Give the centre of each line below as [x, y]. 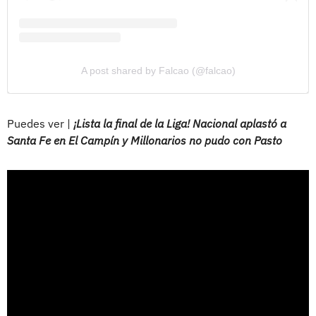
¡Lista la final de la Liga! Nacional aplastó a [180, 123]
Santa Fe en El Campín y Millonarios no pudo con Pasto [145, 140]
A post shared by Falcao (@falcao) [158, 70]
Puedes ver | [40, 123]
